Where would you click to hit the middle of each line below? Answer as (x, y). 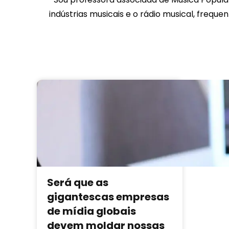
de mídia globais (91, 211)
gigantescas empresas (108, 197)
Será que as (78, 182)
